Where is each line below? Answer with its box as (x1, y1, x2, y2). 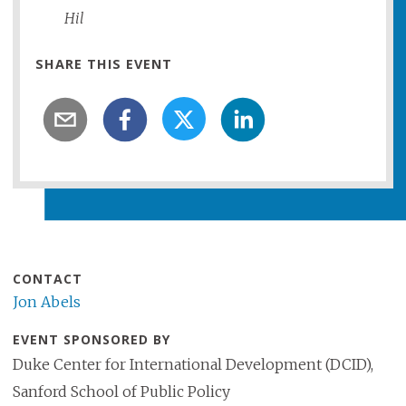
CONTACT (12, 270, 82, 288)
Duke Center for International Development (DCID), (12, 355, 373, 374)
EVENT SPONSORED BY (12, 331, 170, 349)
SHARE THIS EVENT (35, 55, 173, 73)
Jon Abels (12, 293, 81, 312)
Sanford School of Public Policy (12, 382, 230, 401)
